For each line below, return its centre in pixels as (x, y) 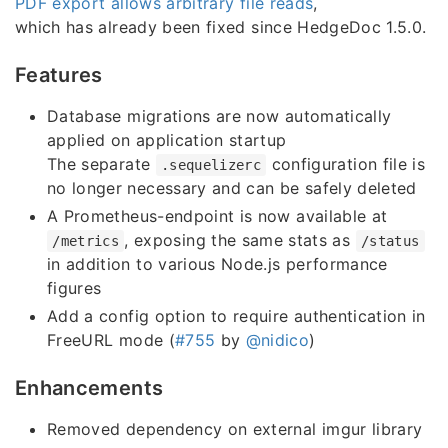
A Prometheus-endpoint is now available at (217, 216)
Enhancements (89, 388)
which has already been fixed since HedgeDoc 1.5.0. (221, 27)
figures (74, 288)
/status (390, 241)
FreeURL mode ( (111, 340)
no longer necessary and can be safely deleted (232, 188)
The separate (101, 164)
